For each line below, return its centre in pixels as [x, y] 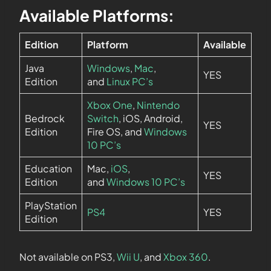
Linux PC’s [130, 81]
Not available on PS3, [68, 257]
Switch [103, 118]
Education [48, 168]
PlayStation [51, 205]
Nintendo [158, 105]
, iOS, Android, [151, 118]
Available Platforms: [97, 15]
